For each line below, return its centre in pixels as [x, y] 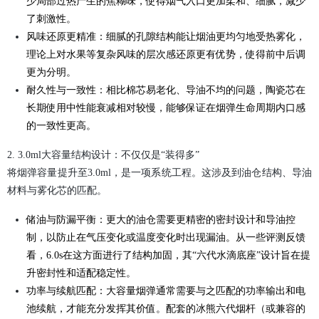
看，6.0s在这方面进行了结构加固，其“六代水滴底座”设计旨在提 [168, 255]
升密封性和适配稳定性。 [81, 273]
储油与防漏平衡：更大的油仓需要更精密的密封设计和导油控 [161, 219]
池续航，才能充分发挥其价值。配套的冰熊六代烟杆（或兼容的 [166, 308]
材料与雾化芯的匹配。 [57, 190]
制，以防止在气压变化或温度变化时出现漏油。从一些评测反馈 [166, 237]
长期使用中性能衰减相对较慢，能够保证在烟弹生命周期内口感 [166, 108]
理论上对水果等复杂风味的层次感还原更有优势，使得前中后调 [166, 54]
